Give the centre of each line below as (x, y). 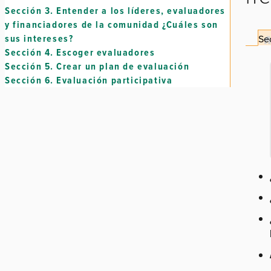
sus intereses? (39, 38)
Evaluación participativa (115, 80)
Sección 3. (29, 11)
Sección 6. (29, 80)
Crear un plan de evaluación (123, 66)
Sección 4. (29, 52)
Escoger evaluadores (106, 52)
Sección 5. (29, 66)
